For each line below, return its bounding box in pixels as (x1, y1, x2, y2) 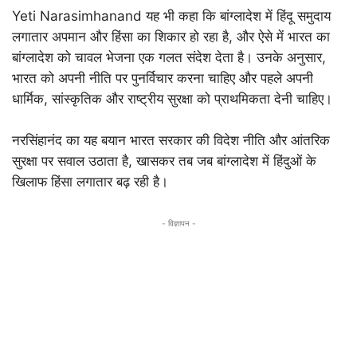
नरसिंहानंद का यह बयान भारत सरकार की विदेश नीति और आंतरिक (12, 132, 330, 148)
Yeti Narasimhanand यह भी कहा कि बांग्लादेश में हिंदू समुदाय (12, 8, 331, 24)
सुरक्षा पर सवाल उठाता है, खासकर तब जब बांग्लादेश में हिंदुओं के (12, 153, 316, 169)
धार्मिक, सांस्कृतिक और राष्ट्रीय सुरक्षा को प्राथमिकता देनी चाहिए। (12, 91, 332, 107)
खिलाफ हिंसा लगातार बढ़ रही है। (12, 174, 168, 190)
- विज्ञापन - (161, 218, 196, 228)
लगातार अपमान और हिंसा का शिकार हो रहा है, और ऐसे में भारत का (12, 29, 330, 45)
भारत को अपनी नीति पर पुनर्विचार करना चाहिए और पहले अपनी (12, 70, 313, 86)
